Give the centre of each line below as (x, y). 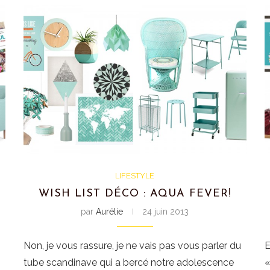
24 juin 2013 (166, 211)
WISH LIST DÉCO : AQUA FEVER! (135, 193)
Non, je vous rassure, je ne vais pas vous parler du (133, 245)
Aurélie (110, 211)
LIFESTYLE (135, 175)
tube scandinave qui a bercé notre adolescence (129, 262)
